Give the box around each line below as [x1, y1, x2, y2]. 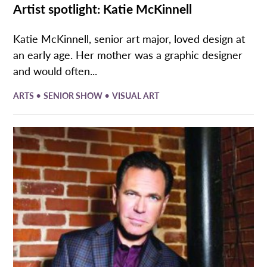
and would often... [13, 63, 98, 78]
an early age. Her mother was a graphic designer [13, 47, 243, 62]
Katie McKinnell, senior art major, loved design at [13, 31, 246, 46]
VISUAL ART [112, 89, 160, 102]
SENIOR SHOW [44, 89, 105, 102]
